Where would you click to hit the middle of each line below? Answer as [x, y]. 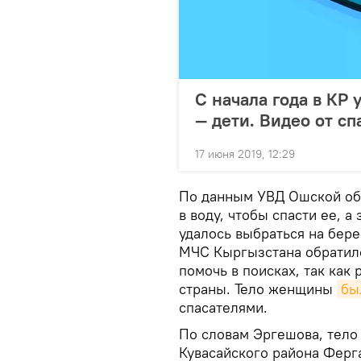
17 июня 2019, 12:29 [245, 154]
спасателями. [223, 307]
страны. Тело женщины [258, 289]
